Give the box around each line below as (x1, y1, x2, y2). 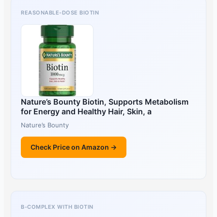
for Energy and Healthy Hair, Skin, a (21, 106, 152, 116)
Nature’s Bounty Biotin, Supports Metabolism (21, 96, 189, 107)
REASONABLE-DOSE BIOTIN (21, 9, 99, 16)
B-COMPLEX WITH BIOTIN (21, 203, 93, 211)
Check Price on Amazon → (31, 142, 117, 151)
